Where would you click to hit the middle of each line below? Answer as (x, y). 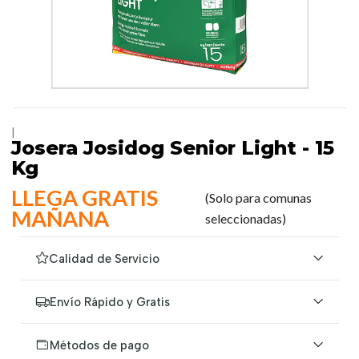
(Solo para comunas (258, 198)
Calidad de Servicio (104, 258)
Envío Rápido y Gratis (109, 302)
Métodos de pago (99, 345)
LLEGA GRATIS (84, 198)
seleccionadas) (245, 218)
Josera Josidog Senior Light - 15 (172, 148)
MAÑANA (60, 218)
